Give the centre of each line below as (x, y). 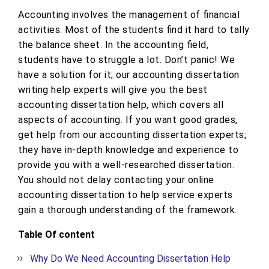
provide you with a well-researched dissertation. (126, 165)
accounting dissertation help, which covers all (121, 105)
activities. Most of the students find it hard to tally (134, 30)
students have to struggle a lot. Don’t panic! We (126, 60)
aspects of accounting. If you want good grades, (128, 120)
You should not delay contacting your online (116, 180)
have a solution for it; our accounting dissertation (129, 75)
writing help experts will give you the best (113, 90)
